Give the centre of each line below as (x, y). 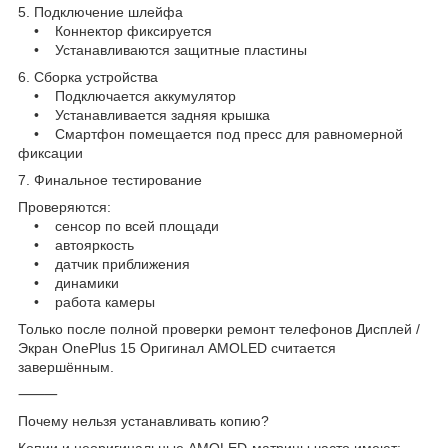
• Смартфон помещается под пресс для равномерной (210, 133)
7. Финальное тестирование (110, 179)
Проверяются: (64, 206)
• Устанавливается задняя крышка (144, 114)
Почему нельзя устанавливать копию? (143, 420)
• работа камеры (86, 301)
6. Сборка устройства (88, 76)
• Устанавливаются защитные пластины (162, 49)
